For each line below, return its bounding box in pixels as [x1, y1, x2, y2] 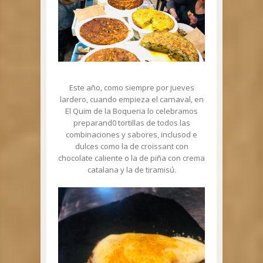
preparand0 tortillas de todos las [73, 117, 190, 129]
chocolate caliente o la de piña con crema [58, 153, 205, 164]
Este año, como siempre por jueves [69, 82, 194, 93]
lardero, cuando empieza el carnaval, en [59, 94, 204, 105]
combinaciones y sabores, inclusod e [66, 129, 197, 140]
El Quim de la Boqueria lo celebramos [65, 106, 198, 117]
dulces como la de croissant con [75, 141, 188, 152]
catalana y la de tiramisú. [87, 164, 176, 176]
